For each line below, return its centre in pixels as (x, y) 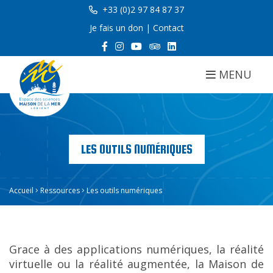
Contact (168, 28)
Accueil (21, 190)
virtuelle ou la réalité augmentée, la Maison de (136, 264)
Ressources (60, 190)
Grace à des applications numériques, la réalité (136, 249)
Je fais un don (116, 28)
